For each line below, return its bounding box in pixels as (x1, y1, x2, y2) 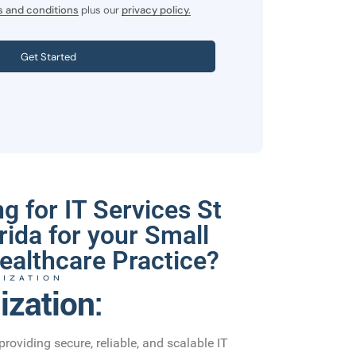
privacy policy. (122, 3, 191, 17)
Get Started (21, 49, 76, 64)
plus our (79, 3, 122, 17)
